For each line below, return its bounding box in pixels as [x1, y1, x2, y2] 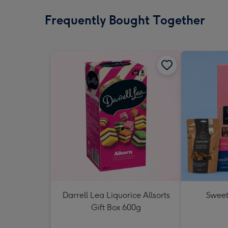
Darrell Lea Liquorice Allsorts [62, 190, 170, 200]
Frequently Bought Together [45, 13, 205, 27]
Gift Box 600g [91, 203, 141, 212]
